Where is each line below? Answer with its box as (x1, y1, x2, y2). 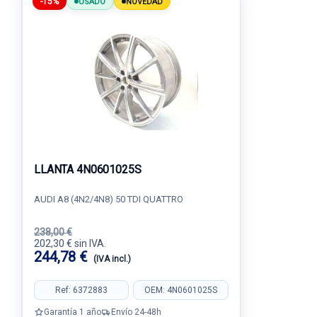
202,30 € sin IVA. (34, 238, 106, 249)
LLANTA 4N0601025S (34, 163, 142, 176)
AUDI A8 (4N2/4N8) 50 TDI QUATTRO (34, 194, 183, 204)
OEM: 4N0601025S (144, 284, 217, 295)
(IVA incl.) (93, 254, 131, 264)
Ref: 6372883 (55, 284, 108, 295)
